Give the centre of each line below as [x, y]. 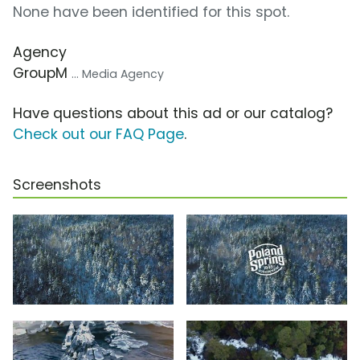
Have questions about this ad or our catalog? [173, 114]
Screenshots [57, 185]
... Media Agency [118, 74]
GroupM [42, 74]
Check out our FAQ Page [98, 135]
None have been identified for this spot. [151, 12]
